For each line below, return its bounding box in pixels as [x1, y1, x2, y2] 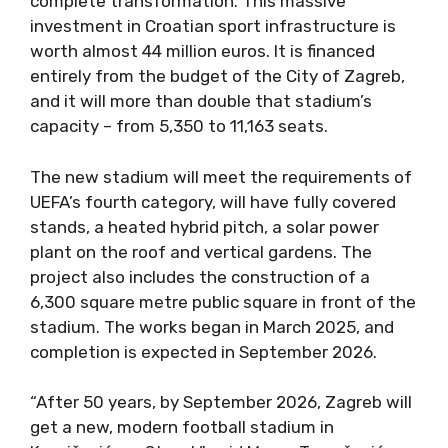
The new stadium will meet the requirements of [30, 166, 412, 187]
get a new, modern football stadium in [30, 417, 334, 438]
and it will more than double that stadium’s [30, 91, 372, 112]
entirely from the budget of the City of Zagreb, [30, 66, 405, 87]
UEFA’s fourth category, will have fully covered [30, 191, 396, 212]
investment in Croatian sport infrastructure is [30, 16, 396, 37]
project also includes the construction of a [30, 266, 370, 287]
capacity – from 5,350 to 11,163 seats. [30, 116, 328, 137]
